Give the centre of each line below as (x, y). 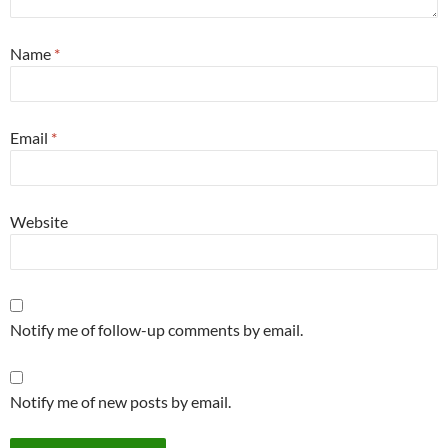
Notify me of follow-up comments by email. (156, 330)
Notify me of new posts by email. (120, 402)
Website (39, 222)
